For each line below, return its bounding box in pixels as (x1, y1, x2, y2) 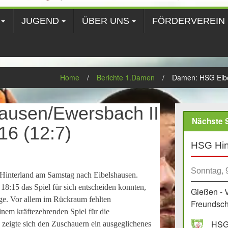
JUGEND (21, 15, 59, 26)
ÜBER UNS (82, 15, 129, 26)
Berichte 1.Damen (97, 72, 155, 82)
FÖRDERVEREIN (152, 15, 225, 26)
